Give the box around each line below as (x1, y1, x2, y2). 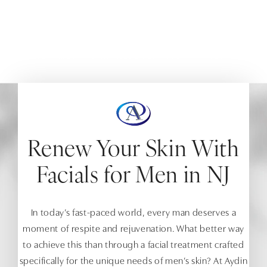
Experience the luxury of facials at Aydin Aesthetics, (18, 8, 228, 18)
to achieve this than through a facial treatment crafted (23, 241, 244, 251)
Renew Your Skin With (27, 139, 240, 162)
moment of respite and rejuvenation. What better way (23, 225, 244, 235)
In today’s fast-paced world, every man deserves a (30, 209, 237, 219)
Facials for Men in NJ (36, 166, 231, 188)
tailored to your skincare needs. (18, 24, 151, 34)
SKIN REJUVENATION (91, 52, 190, 62)
